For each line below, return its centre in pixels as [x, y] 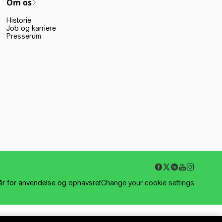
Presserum [24, 36]
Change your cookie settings [148, 183]
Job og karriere [31, 28]
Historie [19, 20]
